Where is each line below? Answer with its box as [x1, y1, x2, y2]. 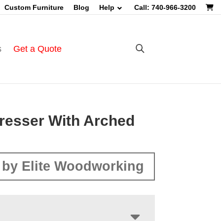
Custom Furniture [4, 3, 64, 11]
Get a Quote [13, 44, 62, 54]
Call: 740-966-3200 [134, 3, 196, 11]
